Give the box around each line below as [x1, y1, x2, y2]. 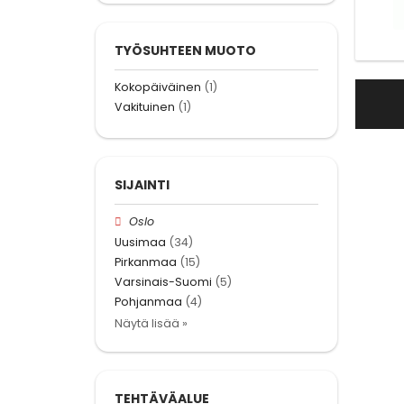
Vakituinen [115, 99, 175, 115]
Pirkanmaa [115, 253, 177, 270]
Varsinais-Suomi [115, 273, 212, 289]
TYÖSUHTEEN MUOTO [115, 41, 256, 60]
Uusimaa [115, 234, 166, 250]
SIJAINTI [115, 176, 170, 195]
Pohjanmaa [115, 294, 182, 310]
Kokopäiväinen [115, 78, 201, 95]
